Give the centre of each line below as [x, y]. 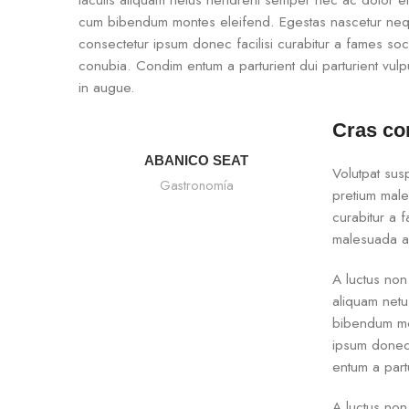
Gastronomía [196, 185]
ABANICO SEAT [196, 161]
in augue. [107, 88]
